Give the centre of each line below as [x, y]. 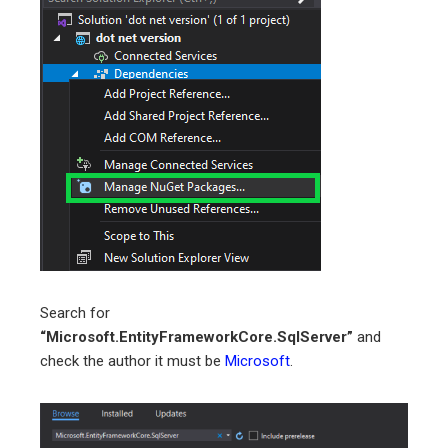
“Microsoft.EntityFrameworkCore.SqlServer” [196, 336]
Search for [75, 312]
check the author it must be [132, 360]
